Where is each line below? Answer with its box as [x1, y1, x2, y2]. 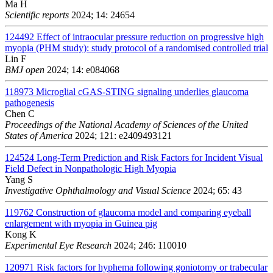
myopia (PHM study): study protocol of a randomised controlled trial [5, 42, 268, 53]
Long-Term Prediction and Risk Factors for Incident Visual [37, 152, 263, 163]
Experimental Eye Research [5, 239, 112, 250]
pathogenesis [5, 97, 54, 108]
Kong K [5, 229, 37, 239]
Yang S [5, 174, 33, 185]
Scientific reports [5, 9, 69, 20]
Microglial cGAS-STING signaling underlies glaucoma [36, 86, 249, 97]
